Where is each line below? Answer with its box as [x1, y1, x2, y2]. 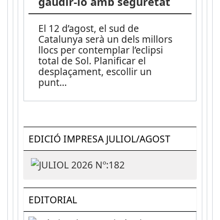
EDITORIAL [28, 192, 77, 206]
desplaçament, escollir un [38, 65, 152, 79]
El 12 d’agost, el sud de [38, 22, 139, 35]
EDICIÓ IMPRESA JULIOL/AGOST [28, 132, 170, 145]
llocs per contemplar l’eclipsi [38, 43, 164, 57]
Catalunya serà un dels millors [38, 32, 173, 46]
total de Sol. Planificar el [38, 54, 146, 68]
